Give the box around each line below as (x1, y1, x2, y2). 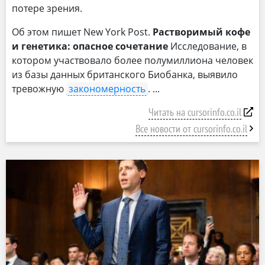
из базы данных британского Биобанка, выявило (12, 68, 238, 81)
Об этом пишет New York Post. (12, 25, 153, 38)
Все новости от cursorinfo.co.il (135, 122, 247, 135)
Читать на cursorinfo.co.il (148, 105, 241, 119)
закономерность (69, 82, 146, 95)
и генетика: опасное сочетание (12, 40, 168, 53)
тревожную (12, 82, 66, 95)
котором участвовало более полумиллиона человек (12, 54, 253, 67)
